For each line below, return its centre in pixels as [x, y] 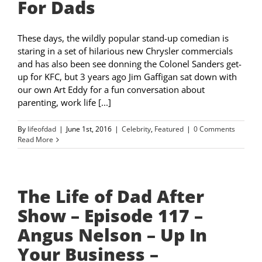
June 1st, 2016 [89, 129]
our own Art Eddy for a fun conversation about [111, 90]
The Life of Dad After [111, 196]
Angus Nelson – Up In [112, 235]
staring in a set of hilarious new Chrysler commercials [125, 51]
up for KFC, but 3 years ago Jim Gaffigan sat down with [127, 77]
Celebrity [136, 129]
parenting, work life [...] [64, 103]
